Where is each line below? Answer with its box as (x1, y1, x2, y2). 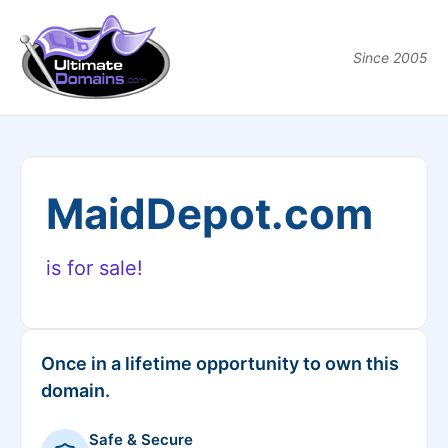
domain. (41, 380, 110, 401)
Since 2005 (353, 49, 428, 66)
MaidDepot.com (46, 188, 373, 239)
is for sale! (46, 256, 143, 280)
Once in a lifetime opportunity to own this (41, 353, 399, 374)
